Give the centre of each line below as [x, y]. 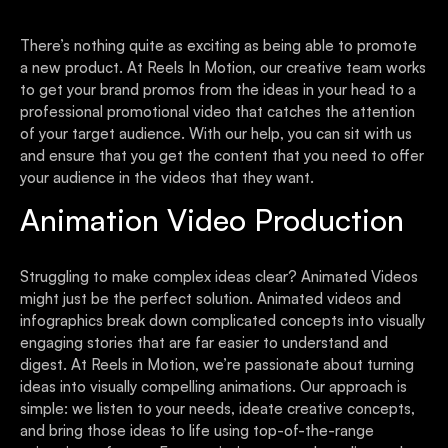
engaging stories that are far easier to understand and [204, 343]
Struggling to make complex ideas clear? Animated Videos [219, 277]
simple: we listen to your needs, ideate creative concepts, [217, 409]
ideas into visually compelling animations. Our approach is [213, 387]
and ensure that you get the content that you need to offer [222, 155]
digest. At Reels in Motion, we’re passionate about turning [45, 365]
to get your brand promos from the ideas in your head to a [218, 89]
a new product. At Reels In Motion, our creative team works [223, 67]
